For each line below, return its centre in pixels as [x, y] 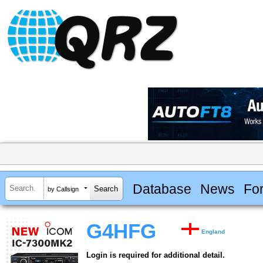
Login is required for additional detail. [156, 255]
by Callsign [63, 189]
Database [162, 189]
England [213, 232]
